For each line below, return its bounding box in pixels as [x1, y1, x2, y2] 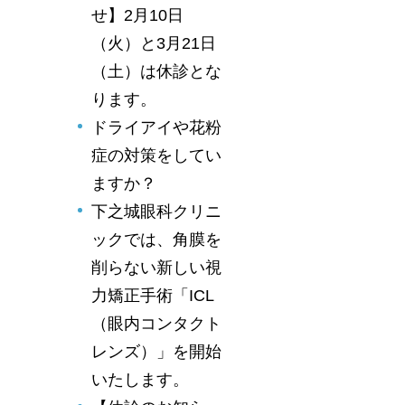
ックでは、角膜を [91, 230, 221, 249]
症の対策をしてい [91, 146, 221, 165]
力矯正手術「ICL [91, 286, 214, 305]
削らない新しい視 [91, 258, 221, 277]
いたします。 [91, 370, 189, 389]
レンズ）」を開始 [91, 342, 221, 361]
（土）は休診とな [91, 61, 221, 80]
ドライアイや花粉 [91, 118, 221, 137]
